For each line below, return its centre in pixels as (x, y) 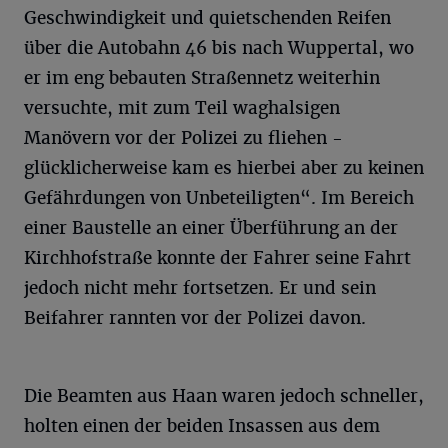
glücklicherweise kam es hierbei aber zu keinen (224, 167)
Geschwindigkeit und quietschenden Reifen (207, 17)
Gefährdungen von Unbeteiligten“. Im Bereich (219, 197)
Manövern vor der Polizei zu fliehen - (183, 137)
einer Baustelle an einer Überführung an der (211, 227)
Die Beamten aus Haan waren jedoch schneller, (224, 395)
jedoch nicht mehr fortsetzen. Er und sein (200, 287)
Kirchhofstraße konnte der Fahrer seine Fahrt (217, 257)
